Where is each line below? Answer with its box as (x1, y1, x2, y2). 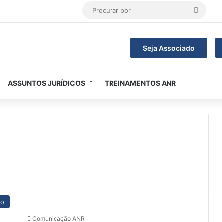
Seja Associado (142, 44, 195, 52)
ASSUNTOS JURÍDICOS (8, 79, 85, 87)
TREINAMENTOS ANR (105, 79, 176, 87)
